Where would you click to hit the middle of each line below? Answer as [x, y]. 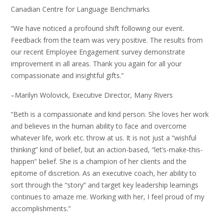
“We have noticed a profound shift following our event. [97, 28]
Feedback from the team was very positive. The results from [107, 40]
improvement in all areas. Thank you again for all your [96, 64]
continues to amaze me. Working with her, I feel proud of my [108, 197]
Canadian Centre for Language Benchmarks [80, 9]
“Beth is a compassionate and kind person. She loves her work [110, 114]
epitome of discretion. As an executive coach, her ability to [104, 173]
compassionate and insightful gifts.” [67, 76]
